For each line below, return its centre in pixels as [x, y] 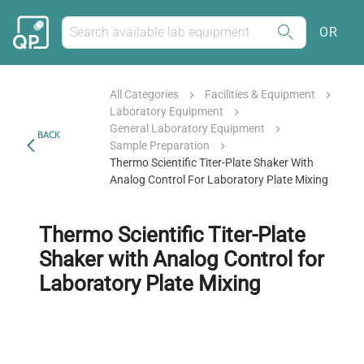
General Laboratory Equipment [187, 128]
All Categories [144, 94]
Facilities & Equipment [260, 94]
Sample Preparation [159, 145]
